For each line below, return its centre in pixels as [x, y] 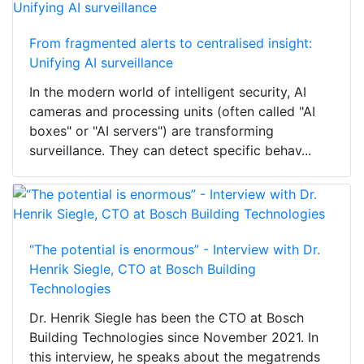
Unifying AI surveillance [101, 63]
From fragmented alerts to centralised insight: [171, 43]
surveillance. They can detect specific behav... [170, 151]
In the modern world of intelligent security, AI [168, 92]
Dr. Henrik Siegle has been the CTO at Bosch [167, 318]
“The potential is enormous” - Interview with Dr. [175, 250]
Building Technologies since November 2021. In [174, 338]
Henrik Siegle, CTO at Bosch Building [143, 269]
